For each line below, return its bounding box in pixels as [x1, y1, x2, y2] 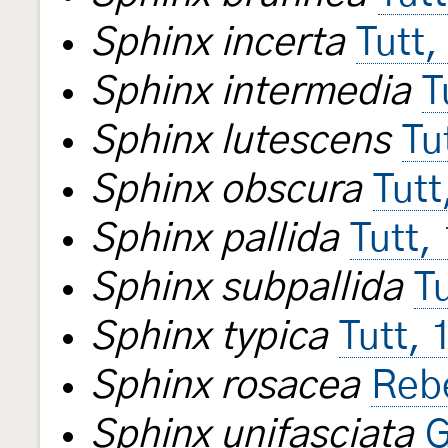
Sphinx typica [90, 317, 327, 357]
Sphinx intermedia [90, 72, 410, 112]
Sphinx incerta [90, 23, 344, 63]
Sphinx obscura [90, 170, 361, 210]
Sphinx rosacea [90, 366, 359, 406]
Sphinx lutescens [90, 121, 390, 161]
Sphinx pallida [90, 219, 338, 259]
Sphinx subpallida [90, 268, 402, 308]
